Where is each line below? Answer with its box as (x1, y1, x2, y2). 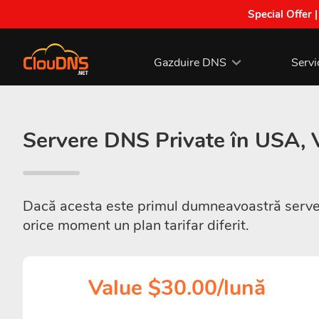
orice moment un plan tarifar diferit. (23, 216, 249, 235)
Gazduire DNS (153, 54, 226, 70)
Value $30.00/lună (88, 273, 266, 303)
